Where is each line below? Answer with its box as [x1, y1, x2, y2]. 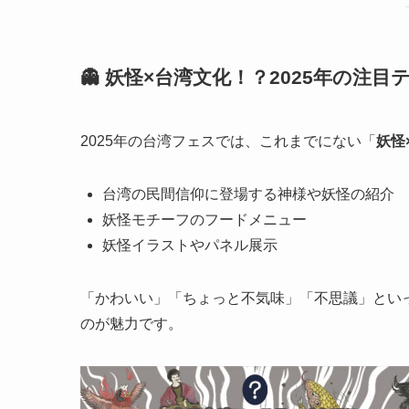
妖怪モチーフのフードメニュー [102, 212, 307, 227]
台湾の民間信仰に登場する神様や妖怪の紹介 [102, 186, 394, 202]
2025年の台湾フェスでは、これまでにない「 [80, 133, 376, 149]
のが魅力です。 [80, 316, 183, 331]
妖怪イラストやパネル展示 [102, 237, 278, 253]
